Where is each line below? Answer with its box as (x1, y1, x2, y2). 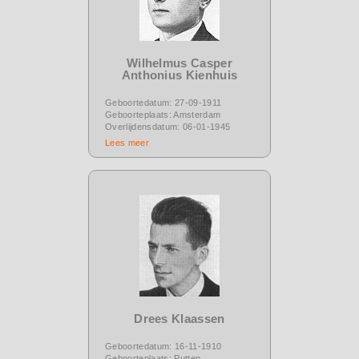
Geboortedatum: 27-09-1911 (105, 97, 222, 107)
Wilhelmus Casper (126, 55, 233, 70)
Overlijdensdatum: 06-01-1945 (105, 121, 231, 131)
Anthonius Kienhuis (121, 67, 238, 82)
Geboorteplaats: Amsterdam (105, 109, 221, 119)
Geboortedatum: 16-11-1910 (105, 341, 222, 351)
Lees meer (105, 137, 149, 147)
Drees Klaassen (134, 311, 225, 325)
